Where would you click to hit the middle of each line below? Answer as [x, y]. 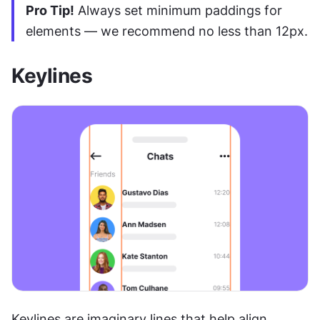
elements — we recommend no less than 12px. [167, 31]
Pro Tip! [50, 11]
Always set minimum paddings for [178, 11]
